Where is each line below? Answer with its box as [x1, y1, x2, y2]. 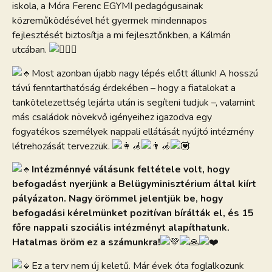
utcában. [12, 43, 49, 57]
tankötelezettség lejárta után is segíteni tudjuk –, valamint [12, 95, 255, 109]
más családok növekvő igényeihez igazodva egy [12, 110, 212, 124]
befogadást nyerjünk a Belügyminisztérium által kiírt [12, 177, 256, 191]
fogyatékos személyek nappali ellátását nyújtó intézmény [12, 124, 254, 138]
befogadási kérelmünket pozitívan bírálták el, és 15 [12, 206, 254, 220]
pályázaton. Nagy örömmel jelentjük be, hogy [12, 192, 223, 206]
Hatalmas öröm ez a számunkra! [12, 236, 160, 250]
